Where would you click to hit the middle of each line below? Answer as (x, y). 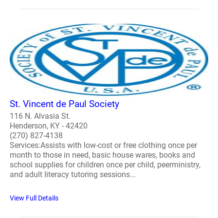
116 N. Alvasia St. (40, 116)
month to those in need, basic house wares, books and (102, 155)
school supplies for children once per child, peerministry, (105, 164)
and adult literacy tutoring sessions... (73, 174)
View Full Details (34, 198)
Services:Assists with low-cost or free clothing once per (103, 145)
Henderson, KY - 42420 (49, 126)
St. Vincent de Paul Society (64, 104)
